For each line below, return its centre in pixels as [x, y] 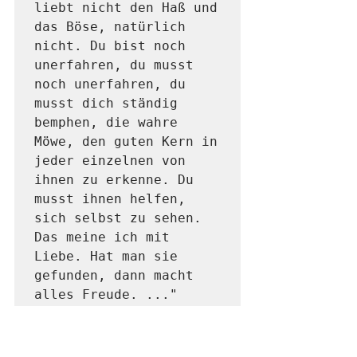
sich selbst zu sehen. [118, 218]
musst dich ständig [106, 104]
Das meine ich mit [102, 237]
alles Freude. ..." [106, 295]
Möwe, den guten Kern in [126, 142]
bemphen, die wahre [106, 123]
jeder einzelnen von [110, 161]
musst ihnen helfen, [110, 199]
